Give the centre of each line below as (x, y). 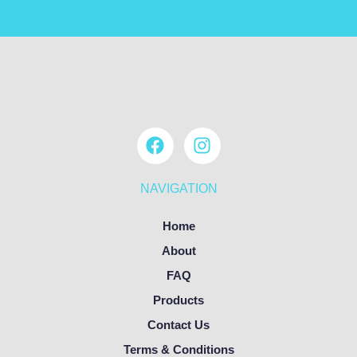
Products (178, 300)
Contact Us (178, 325)
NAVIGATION (178, 189)
